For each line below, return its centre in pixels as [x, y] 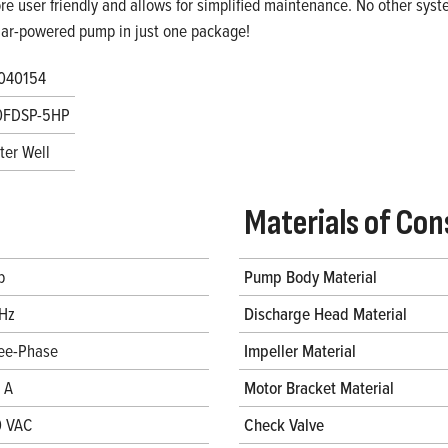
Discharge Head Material [325, 314]
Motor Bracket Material [319, 388]
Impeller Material [300, 351]
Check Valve [284, 425]
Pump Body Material [310, 277]
